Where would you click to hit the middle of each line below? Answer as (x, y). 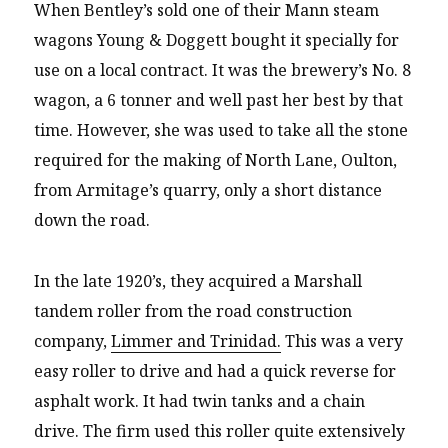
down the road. (92, 220)
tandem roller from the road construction (193, 310)
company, (73, 340)
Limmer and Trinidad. (196, 340)
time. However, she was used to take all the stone (221, 130)
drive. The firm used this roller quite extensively (220, 430)
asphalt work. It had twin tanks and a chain (200, 400)
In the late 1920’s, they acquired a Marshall (198, 280)
